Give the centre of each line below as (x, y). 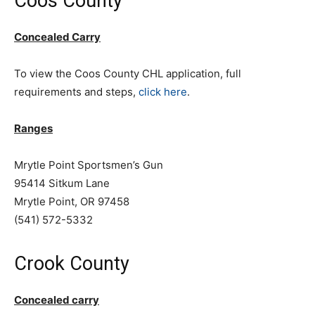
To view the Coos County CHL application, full (128, 73)
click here (163, 92)
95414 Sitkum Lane (62, 183)
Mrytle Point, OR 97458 (72, 201)
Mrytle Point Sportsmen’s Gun (89, 165)
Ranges (33, 128)
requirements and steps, (76, 92)
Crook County (72, 264)
